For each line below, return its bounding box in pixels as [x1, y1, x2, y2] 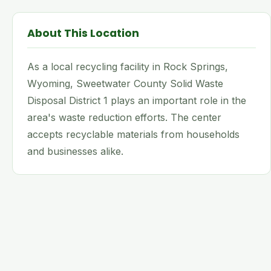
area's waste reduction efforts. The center [27, 111, 221, 123]
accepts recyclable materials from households [27, 128, 240, 140]
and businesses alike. [27, 145, 123, 157]
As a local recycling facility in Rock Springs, [27, 60, 228, 73]
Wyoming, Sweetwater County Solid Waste [27, 77, 223, 90]
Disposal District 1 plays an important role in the [27, 94, 246, 106]
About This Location [27, 26, 139, 41]
